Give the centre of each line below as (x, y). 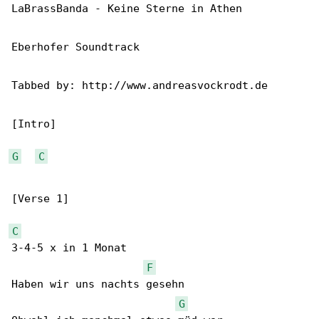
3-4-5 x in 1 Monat (69, 248)
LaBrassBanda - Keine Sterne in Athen (127, 9)
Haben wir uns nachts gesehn (98, 284)
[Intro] (34, 124)
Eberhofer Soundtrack (75, 47)
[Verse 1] (40, 199)
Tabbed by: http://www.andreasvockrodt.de (140, 85)
